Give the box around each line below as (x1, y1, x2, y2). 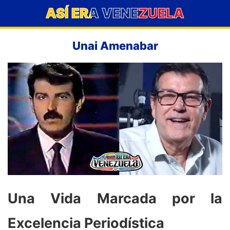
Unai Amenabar (72, 39, 158, 52)
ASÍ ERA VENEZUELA (46, 5, 184, 21)
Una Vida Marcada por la (8, 190, 222, 207)
